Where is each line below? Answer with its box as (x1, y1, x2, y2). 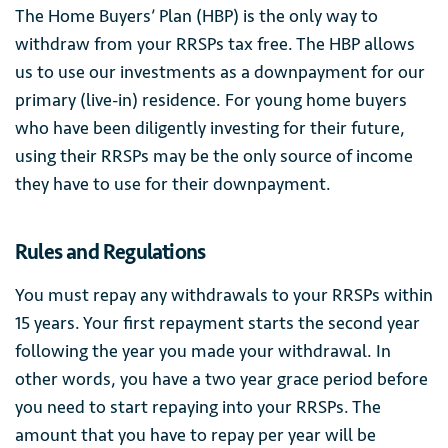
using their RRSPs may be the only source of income (15, 145, 413, 167)
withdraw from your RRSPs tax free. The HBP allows (15, 33, 415, 55)
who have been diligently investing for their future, (15, 117, 405, 139)
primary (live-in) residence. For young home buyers (15, 89, 407, 111)
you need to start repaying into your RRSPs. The (15, 396, 381, 418)
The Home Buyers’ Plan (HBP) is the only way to (15, 5, 378, 27)
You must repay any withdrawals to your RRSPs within (15, 284, 433, 306)
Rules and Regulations (15, 240, 206, 265)
